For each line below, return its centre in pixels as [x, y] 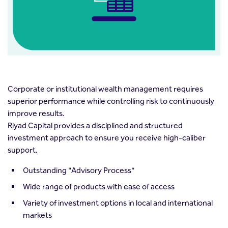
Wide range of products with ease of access [99, 187]
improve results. [36, 113]
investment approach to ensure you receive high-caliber [107, 138]
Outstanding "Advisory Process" [79, 170]
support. [23, 150]
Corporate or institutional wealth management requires [105, 89]
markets [37, 215]
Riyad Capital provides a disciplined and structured [95, 126]
